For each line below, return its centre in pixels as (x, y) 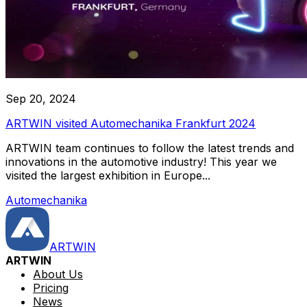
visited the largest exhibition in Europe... (108, 175)
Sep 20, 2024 (41, 98)
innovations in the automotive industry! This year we (141, 161)
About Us (58, 274)
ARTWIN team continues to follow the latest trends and (150, 148)
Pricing (51, 287)
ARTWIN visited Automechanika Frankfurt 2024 (131, 123)
